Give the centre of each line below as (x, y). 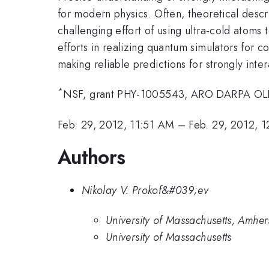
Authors (92, 157)
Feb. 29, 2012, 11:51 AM (116, 125)
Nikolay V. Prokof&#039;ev (145, 190)
